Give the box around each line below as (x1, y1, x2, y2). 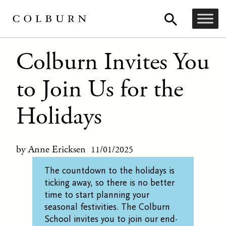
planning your (96, 189, 149, 200)
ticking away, (44, 177, 95, 188)
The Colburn (121, 201, 170, 212)
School (44, 213, 74, 224)
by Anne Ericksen (16, 142, 91, 156)
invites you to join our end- (74, 213, 178, 224)
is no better (127, 177, 175, 188)
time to (44, 189, 76, 200)
